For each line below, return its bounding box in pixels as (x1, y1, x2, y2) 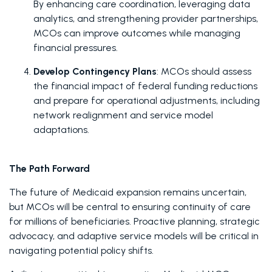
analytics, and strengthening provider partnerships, (33, 13, 258, 24)
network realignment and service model (33, 109, 213, 121)
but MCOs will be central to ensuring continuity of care (9, 201, 251, 212)
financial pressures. (33, 42, 120, 53)
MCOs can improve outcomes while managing (33, 27, 240, 39)
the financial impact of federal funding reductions (33, 80, 257, 92)
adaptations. (33, 124, 92, 135)
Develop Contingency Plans (33, 66, 157, 77)
